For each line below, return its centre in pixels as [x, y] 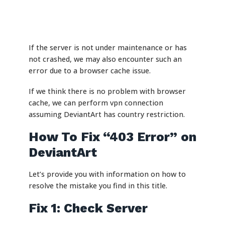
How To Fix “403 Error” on [112, 137]
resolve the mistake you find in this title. [98, 186]
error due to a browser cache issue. [89, 71]
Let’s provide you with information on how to [107, 174]
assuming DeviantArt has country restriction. [106, 115]
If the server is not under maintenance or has [107, 48]
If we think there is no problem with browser [107, 91]
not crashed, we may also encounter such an [105, 59]
